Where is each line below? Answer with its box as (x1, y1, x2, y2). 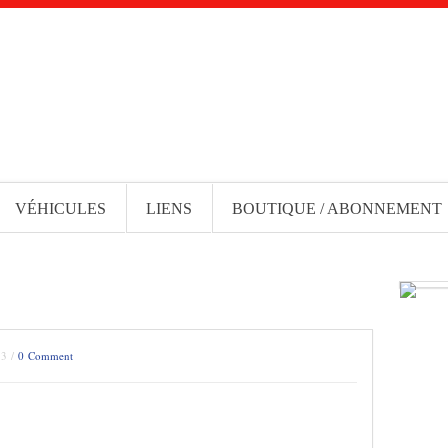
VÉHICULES (15, 200, 106, 217)
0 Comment (18, 348, 73, 363)
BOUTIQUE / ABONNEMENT (232, 200, 442, 217)
